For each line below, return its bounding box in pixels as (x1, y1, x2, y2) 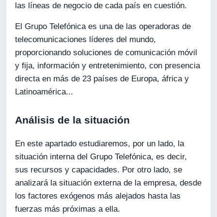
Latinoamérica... (15, 87, 74, 97)
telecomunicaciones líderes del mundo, (15, 35, 156, 45)
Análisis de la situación (15, 114, 130, 126)
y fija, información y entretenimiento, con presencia (15, 61, 201, 71)
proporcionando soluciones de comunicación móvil (15, 48, 198, 58)
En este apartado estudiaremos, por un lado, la (15, 139, 185, 148)
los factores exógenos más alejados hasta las (15, 191, 181, 201)
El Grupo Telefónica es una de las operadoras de (15, 22, 191, 31)
